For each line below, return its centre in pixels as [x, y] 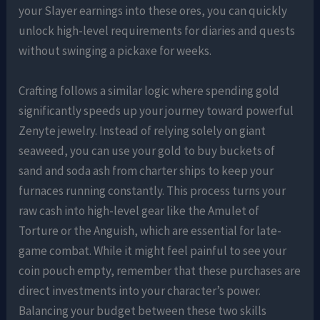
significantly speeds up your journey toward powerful [156, 110]
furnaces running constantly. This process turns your [152, 190]
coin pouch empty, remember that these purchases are [160, 270]
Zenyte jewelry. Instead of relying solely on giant [142, 130]
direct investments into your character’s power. [140, 290]
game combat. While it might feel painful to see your [153, 250]
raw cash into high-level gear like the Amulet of [139, 210]
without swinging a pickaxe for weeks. [115, 51]
